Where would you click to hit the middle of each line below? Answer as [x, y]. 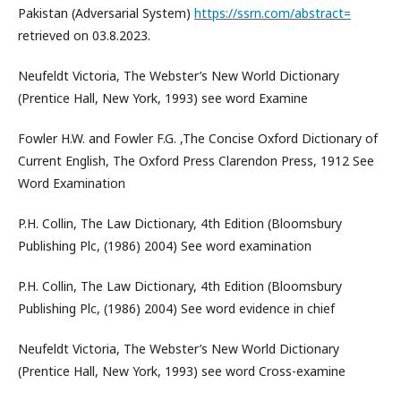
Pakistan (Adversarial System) [106, 13]
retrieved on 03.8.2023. [84, 35]
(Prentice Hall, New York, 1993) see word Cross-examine [182, 371]
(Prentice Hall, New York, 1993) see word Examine [163, 98]
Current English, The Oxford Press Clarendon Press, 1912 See [196, 161]
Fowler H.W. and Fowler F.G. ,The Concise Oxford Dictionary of [198, 138]
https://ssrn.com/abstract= [273, 13]
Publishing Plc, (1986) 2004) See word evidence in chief [176, 308]
